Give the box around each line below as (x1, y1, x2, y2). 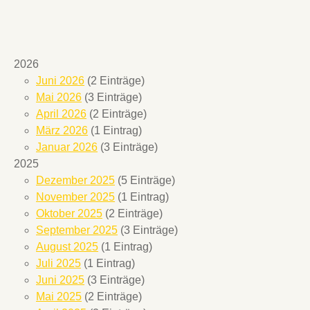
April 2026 (36, 107, 86, 120)
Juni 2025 (36, 273, 84, 286)
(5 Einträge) (115, 174, 175, 186)
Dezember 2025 (36, 174, 115, 186)
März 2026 (36, 124, 88, 136)
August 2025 (36, 240, 98, 253)
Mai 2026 (36, 91, 82, 103)
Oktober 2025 (36, 207, 102, 219)
